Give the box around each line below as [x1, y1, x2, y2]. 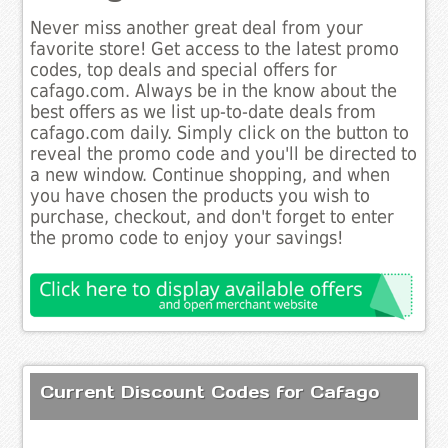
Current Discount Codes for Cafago [40, 380, 380, 403]
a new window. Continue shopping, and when [30, 165, 391, 186]
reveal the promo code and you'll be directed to [30, 144, 418, 165]
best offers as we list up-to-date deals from [30, 102, 377, 123]
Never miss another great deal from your [30, 18, 364, 39]
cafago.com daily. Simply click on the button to [30, 123, 410, 144]
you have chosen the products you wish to [30, 186, 371, 207]
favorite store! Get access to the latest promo [30, 39, 400, 60]
